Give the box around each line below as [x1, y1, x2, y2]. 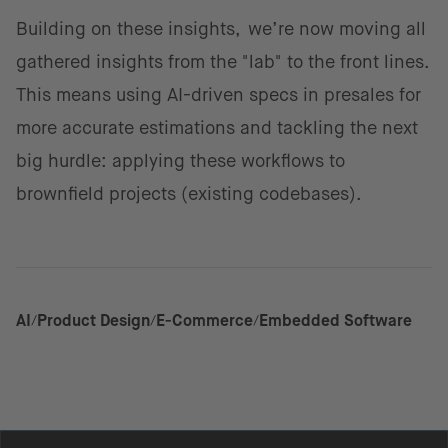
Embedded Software [259, 310, 412, 330]
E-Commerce [156, 310, 253, 330]
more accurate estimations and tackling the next [16, 117, 418, 138]
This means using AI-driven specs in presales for [16, 84, 421, 105]
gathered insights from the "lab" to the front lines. [16, 51, 428, 72]
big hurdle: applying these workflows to [16, 150, 345, 171]
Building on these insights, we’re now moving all [16, 18, 426, 39]
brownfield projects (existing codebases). [16, 183, 362, 204]
